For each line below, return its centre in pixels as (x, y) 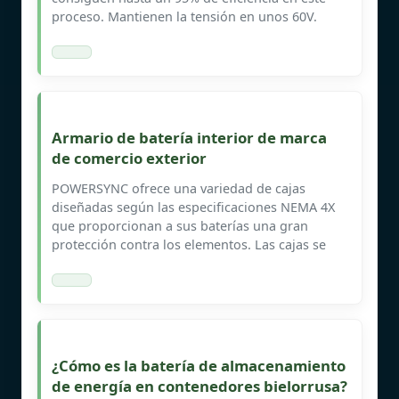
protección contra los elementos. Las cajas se (189, 244)
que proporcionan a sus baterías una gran (180, 225)
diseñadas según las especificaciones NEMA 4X (193, 207)
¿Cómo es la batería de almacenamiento (199, 365)
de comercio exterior (129, 158)
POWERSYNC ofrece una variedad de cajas (179, 188)
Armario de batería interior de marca (189, 137)
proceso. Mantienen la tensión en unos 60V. (184, 16)
